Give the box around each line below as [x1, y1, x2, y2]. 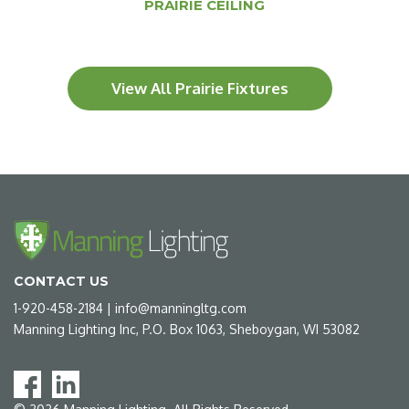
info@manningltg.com [115, 300, 246, 316]
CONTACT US [14, 273, 109, 289]
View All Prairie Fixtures [111, 79, 288, 98]
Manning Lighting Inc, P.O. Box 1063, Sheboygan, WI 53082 [14, 321, 360, 337]
